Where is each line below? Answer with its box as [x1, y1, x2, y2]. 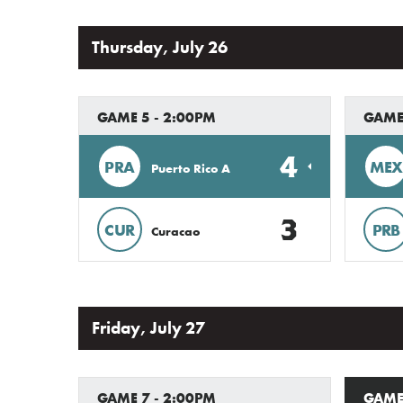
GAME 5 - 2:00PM [97, 108, 216, 127]
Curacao [151, 222, 201, 239]
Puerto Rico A [151, 159, 230, 176]
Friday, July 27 [92, 318, 205, 339]
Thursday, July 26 [92, 37, 228, 58]
